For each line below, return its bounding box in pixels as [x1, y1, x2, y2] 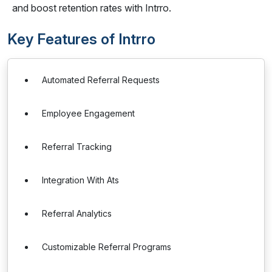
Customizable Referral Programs [42, 242, 171, 252]
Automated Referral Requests [42, 75, 160, 85]
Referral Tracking [42, 141, 112, 152]
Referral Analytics [42, 208, 112, 219]
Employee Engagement [42, 108, 135, 118]
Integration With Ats [42, 175, 119, 185]
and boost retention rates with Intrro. [12, 2, 171, 14]
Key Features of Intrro [7, 30, 155, 48]
